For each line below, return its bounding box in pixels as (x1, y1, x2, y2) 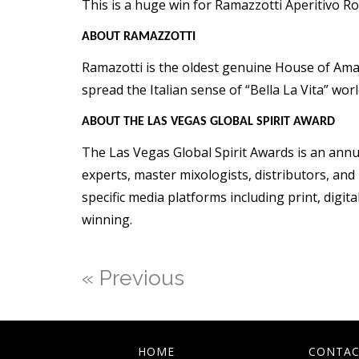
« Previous (82, 265, 184, 291)
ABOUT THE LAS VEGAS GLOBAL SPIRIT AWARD (82, 115, 335, 129)
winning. (82, 211, 132, 229)
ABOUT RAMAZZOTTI (82, 30, 196, 44)
